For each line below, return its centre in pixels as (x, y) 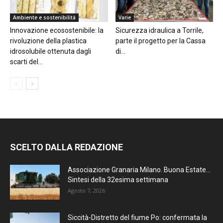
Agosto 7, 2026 (86, 191)
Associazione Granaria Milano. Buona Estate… (139, 170)
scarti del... (26, 62)
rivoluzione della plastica (48, 41)
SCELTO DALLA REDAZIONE (66, 147)
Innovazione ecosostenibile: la (57, 31)
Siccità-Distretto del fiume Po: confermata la (137, 218)
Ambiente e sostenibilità (44, 18)
